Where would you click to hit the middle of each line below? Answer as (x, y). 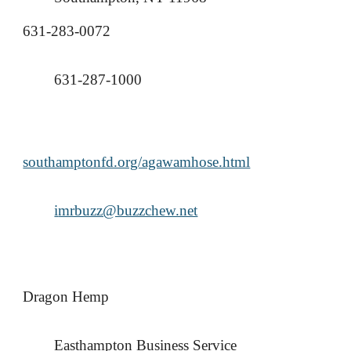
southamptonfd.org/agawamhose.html (137, 162)
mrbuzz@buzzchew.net (128, 210)
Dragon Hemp (68, 297)
